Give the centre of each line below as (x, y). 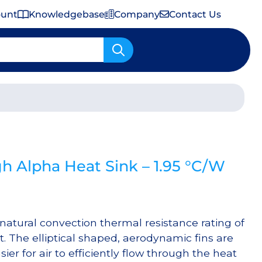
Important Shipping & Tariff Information (119, 98)
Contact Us (195, 14)
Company (137, 14)
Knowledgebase (67, 14)
